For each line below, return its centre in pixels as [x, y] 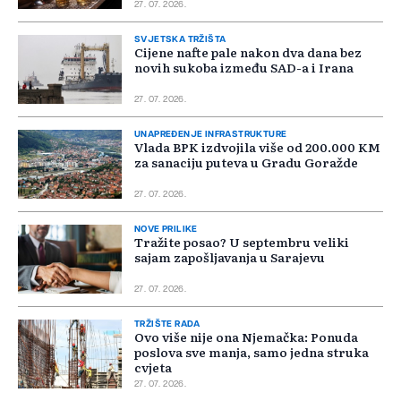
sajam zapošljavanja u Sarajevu [230, 257]
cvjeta [153, 367]
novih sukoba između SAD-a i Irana [244, 68]
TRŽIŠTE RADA [167, 324]
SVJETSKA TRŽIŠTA [180, 40]
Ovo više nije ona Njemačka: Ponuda [246, 337]
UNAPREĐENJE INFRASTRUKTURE [211, 135]
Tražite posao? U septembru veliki [242, 242]
